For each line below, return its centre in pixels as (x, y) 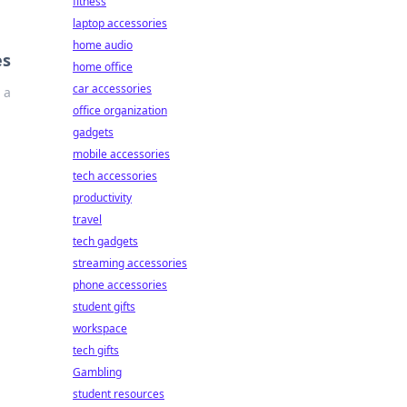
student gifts (104, 307)
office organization (120, 110)
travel (87, 219)
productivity (102, 198)
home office (103, 67)
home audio (103, 45)
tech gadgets (105, 241)
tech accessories (115, 176)
